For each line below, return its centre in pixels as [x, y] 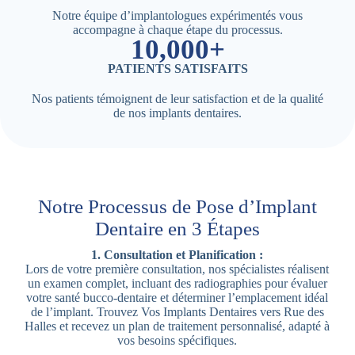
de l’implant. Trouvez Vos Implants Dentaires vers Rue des [177, 311]
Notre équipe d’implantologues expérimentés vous [177, 15]
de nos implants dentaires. [177, 113]
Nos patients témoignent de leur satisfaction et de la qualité [177, 98]
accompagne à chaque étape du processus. [177, 29]
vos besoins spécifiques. [177, 340]
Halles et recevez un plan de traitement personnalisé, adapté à [177, 326]
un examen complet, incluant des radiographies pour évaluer [177, 283]
